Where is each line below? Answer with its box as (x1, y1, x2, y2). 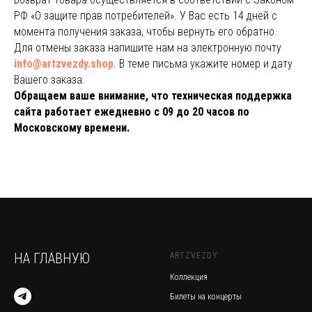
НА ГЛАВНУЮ (14, 250, 90, 267)
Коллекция (170, 272, 208, 282)
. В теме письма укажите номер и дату (114, 57, 292, 70)
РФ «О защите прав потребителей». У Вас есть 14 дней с (14, 9, 277, 22)
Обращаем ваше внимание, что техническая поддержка (14, 89, 292, 102)
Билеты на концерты (170, 292, 242, 302)
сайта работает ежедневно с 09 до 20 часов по (14, 105, 249, 118)
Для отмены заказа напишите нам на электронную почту (14, 41, 281, 54)
